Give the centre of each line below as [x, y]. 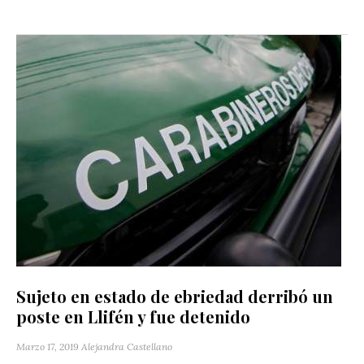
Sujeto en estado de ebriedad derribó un [175, 296]
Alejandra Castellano [127, 346]
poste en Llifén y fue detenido [133, 316]
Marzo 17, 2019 [48, 346]
